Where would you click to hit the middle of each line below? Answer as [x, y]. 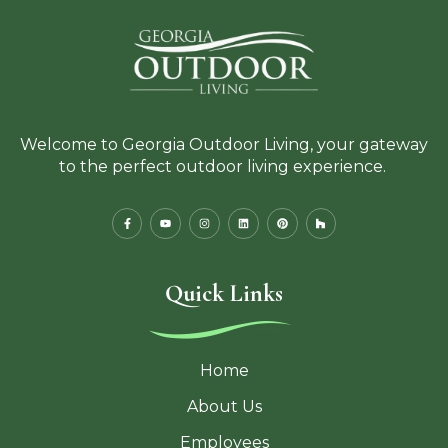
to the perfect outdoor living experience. [224, 167]
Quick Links [224, 294]
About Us [224, 407]
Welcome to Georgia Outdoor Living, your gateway [224, 145]
